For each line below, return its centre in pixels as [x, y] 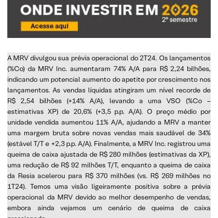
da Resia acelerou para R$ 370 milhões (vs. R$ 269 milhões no [109, 175]
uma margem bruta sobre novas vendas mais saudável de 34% [109, 133]
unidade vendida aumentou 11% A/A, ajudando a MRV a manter [109, 122]
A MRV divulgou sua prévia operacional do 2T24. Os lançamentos [109, 58]
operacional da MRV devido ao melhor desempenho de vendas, [109, 197]
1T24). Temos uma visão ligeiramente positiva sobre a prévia [109, 186]
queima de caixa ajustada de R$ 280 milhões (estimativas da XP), [109, 154]
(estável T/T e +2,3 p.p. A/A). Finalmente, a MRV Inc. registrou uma [109, 143]
